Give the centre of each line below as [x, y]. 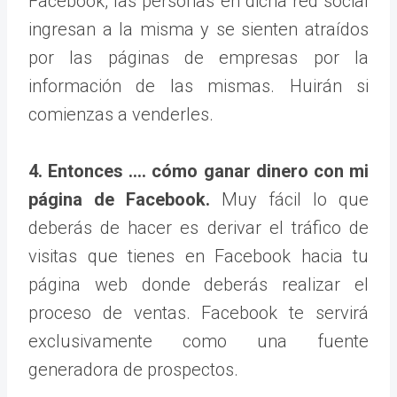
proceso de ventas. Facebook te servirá [198, 312]
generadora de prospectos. [133, 369]
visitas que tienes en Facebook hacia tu [198, 256]
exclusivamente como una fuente [198, 341]
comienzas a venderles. [121, 114]
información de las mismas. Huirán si [198, 86]
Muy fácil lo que [289, 199]
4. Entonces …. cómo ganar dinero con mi [198, 171]
